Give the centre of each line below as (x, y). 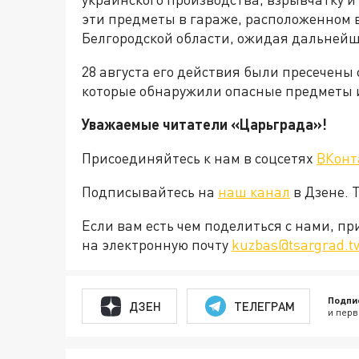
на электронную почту (157, 244)
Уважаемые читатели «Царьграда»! (204, 124)
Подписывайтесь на (150, 192)
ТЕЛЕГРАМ (264, 306)
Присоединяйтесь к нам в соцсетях (199, 158)
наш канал (254, 192)
